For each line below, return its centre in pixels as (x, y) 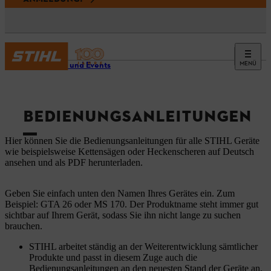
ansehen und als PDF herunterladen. (74, 163)
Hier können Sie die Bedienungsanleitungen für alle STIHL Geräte (132, 141)
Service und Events (75, 66)
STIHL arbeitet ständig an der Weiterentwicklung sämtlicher (143, 247)
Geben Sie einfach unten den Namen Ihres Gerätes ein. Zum (120, 194)
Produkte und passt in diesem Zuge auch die (113, 258)
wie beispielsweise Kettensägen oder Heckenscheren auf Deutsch (129, 152)
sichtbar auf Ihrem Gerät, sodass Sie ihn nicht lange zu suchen (123, 215)
